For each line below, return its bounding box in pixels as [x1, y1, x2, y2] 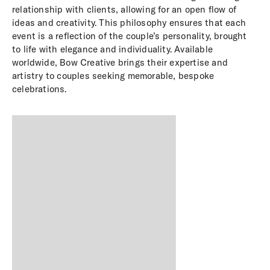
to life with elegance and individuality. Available [12, 43, 213, 55]
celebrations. [12, 83, 67, 95]
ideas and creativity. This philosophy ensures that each [12, 17, 246, 28]
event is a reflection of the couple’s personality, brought [12, 30, 247, 42]
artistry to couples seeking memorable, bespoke [12, 70, 215, 81]
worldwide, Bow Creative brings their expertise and [12, 57, 228, 68]
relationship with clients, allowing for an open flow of [12, 4, 237, 15]
